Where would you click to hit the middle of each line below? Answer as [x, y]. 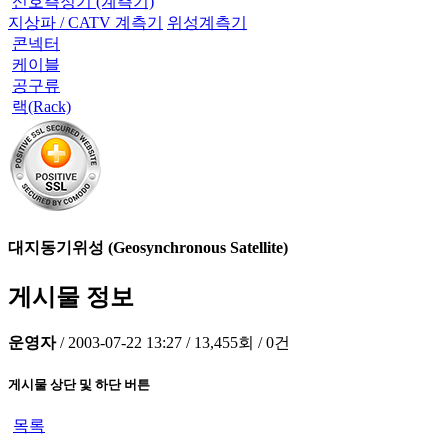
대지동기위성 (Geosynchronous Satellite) [148, 248]
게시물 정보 [71, 296]
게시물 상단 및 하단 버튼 [79, 384]
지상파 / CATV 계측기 [85, 23]
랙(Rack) [41, 107]
